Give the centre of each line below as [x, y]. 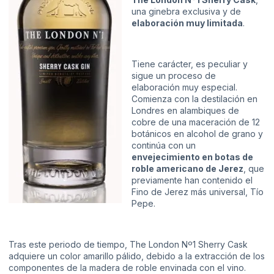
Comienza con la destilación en [194, 99]
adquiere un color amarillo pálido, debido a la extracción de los [137, 256]
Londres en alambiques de [185, 111]
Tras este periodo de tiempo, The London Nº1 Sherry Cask [128, 245]
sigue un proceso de [174, 76]
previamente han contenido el [192, 180]
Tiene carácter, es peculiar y [190, 64]
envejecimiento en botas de [192, 157]
